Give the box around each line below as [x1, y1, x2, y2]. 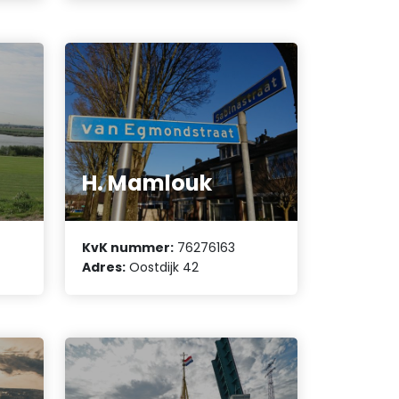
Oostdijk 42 [126, 258, 199, 277]
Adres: [82, 258, 126, 277]
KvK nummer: [82, 239, 175, 257]
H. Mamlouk [82, 167, 213, 198]
